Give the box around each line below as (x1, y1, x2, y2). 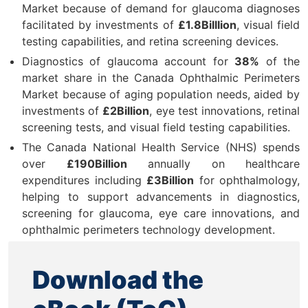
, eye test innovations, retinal (149, 103, 300, 118)
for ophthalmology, (194, 173, 300, 187)
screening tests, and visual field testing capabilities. (22, 120, 290, 134)
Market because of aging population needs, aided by (22, 87, 300, 101)
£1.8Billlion (177, 17, 236, 32)
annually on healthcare (126, 156, 300, 170)
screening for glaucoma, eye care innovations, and (22, 206, 300, 220)
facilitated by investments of (22, 17, 178, 32)
